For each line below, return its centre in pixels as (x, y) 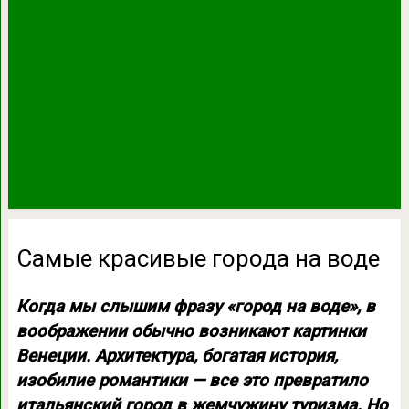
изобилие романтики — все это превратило (192, 380)
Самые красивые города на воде (198, 258)
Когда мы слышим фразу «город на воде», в (195, 306)
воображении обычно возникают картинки (191, 331)
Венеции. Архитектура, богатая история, (177, 356)
